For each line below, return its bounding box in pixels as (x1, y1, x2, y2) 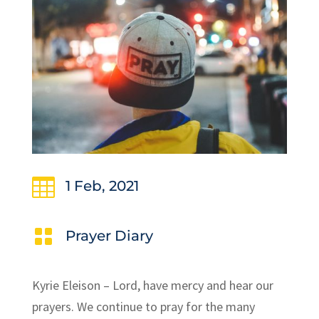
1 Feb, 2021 (65, 177, 139, 194)
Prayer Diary (65, 226, 153, 244)
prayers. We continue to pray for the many (31, 298, 255, 315)
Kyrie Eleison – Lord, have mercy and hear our (31, 276, 273, 293)
